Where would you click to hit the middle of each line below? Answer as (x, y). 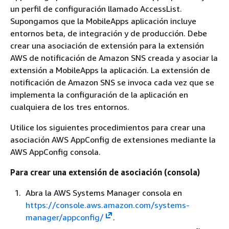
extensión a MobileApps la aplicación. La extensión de (110, 70)
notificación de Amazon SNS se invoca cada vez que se (112, 82)
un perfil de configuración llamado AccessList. (96, 9)
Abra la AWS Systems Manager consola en (104, 193)
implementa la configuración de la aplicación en (99, 95)
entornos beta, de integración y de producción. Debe (109, 33)
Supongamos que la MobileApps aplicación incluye (103, 21)
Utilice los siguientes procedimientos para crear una (108, 127)
